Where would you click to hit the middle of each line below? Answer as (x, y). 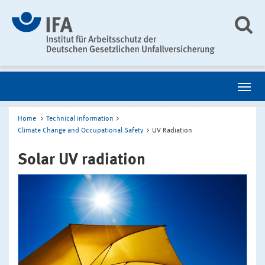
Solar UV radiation (82, 160)
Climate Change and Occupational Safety (81, 130)
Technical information (80, 119)
